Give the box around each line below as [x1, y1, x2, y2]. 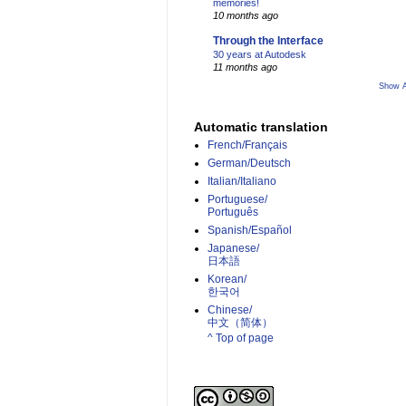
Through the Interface [213, 34, 324, 48]
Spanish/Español [208, 224, 292, 237]
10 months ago [213, 10, 278, 22]
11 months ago [213, 62, 277, 73]
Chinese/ [208, 304, 252, 317]
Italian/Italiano [208, 175, 276, 188]
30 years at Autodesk [213, 49, 306, 61]
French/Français [208, 139, 287, 152]
